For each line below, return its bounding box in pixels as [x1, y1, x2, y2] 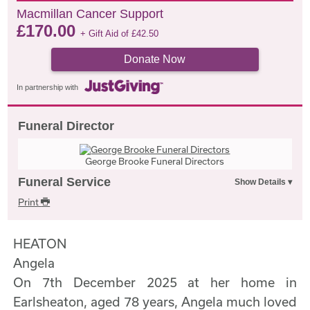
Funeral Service [18, 174, 111, 189]
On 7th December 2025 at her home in [13, 274, 297, 290]
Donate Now [124, 53, 186, 65]
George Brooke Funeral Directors [85, 155, 225, 167]
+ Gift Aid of [80, 28, 132, 39]
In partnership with [17, 83, 79, 92]
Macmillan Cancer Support [17, 7, 164, 21]
